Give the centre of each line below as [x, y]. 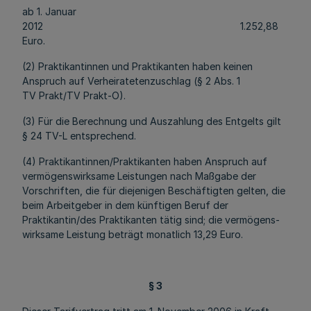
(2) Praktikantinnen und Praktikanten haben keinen [137, 66]
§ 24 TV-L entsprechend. [79, 136]
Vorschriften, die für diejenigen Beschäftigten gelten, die [154, 191]
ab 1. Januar [49, 11]
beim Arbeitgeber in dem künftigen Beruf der [125, 205]
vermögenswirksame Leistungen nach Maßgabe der [139, 176]
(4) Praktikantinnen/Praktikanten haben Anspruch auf [145, 161]
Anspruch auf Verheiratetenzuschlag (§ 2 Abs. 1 [131, 81]
